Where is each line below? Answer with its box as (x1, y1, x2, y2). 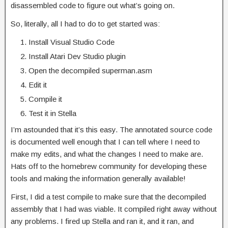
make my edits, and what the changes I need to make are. (11, 150, 203, 158)
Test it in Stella (28, 109, 76, 118)
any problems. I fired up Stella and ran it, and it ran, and (11, 217, 194, 225)
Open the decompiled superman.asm (28, 66, 152, 75)
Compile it (28, 95, 62, 103)
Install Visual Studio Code (28, 38, 115, 46)
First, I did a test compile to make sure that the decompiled (11, 192, 206, 201)
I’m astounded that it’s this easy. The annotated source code (11, 125, 212, 134)
